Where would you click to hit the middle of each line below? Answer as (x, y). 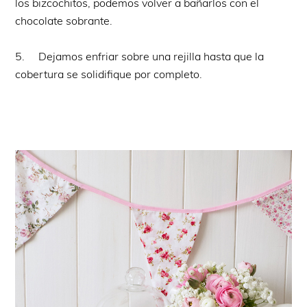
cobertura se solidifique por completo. (109, 74)
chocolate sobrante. (64, 20)
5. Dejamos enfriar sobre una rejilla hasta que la (140, 56)
